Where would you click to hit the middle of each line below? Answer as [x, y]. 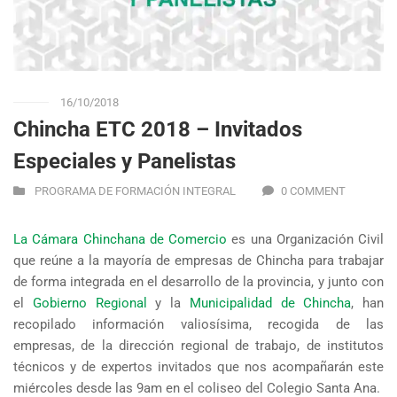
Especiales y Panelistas [125, 162]
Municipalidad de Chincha [270, 304]
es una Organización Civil [305, 240]
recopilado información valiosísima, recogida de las [198, 325]
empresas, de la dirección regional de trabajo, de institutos [198, 346]
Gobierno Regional [90, 304]
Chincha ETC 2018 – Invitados [158, 130]
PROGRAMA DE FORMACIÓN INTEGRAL [135, 191]
